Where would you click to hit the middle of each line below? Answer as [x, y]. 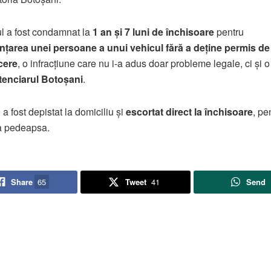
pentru [229, 32]
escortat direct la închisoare [189, 112]
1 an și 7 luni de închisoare [153, 32]
